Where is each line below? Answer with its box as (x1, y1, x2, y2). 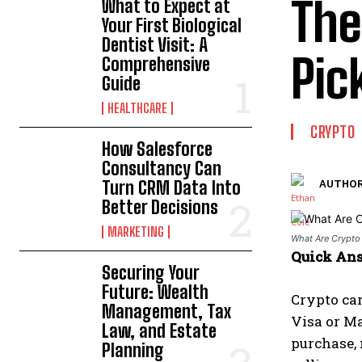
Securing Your (102, 262, 200, 284)
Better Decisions (102, 196, 219, 218)
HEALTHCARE (107, 100, 168, 116)
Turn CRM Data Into (102, 177, 242, 199)
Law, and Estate (102, 320, 217, 342)
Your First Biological (102, 15, 242, 36)
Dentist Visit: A (102, 34, 208, 56)
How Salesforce (102, 138, 213, 160)
